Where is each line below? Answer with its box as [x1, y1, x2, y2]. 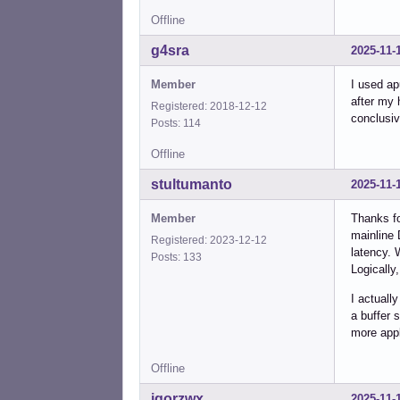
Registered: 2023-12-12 [151, 233, 267, 246]
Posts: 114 [151, 116, 206, 129]
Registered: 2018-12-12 [151, 99, 267, 112]
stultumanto [151, 176, 232, 192]
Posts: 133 [151, 250, 207, 263]
